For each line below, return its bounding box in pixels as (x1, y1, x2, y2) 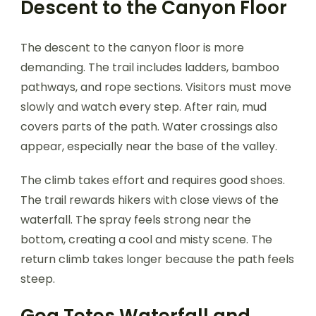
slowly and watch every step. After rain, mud (20, 98, 267, 115)
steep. (20, 270, 55, 287)
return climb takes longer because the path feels (20, 250, 294, 267)
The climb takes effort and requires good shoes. (20, 171, 285, 188)
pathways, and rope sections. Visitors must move (20, 78, 291, 95)
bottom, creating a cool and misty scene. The (20, 231, 272, 248)
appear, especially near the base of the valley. (20, 138, 277, 154)
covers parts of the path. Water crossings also (20, 118, 278, 135)
